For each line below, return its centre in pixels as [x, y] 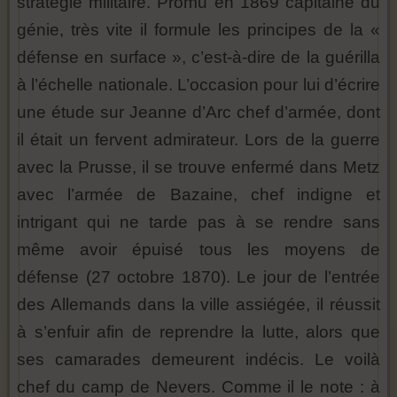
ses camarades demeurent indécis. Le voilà [198, 360]
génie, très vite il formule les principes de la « [198, 30]
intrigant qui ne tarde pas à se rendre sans [198, 222]
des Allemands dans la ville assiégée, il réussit [198, 305]
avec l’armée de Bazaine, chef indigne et [198, 195]
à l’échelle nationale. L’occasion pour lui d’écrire [198, 85]
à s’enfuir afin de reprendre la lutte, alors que [198, 332]
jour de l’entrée [322, 277]
